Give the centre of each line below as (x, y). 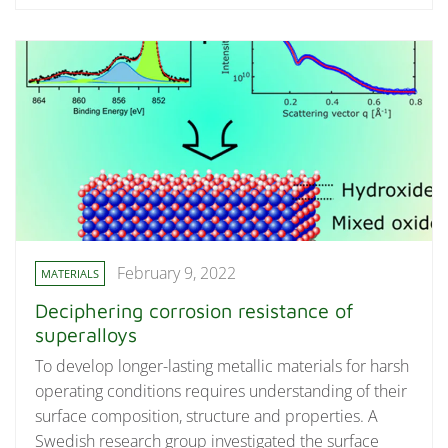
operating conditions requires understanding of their (221, 390)
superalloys (86, 335)
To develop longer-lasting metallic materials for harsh (222, 365)
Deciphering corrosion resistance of (195, 311)
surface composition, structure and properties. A (207, 415)
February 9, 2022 (177, 273)
